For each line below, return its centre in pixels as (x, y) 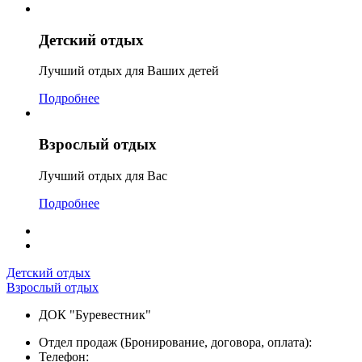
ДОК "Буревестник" (95, 314)
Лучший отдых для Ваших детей (129, 71)
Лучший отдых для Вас (103, 175)
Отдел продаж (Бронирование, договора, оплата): (175, 342)
